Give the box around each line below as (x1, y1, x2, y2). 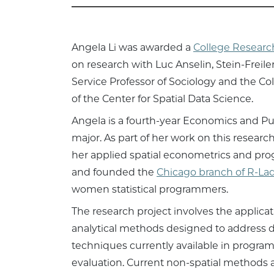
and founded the (72, 166, 157, 179)
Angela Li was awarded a (72, 42, 193, 54)
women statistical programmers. (72, 183, 231, 196)
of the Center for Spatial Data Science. (72, 93, 256, 105)
